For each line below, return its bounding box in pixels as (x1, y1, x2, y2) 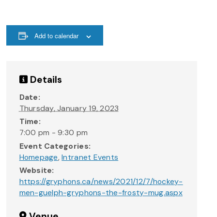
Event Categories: (19, 140, 91, 151)
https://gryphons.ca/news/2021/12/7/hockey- (19, 176, 183, 187)
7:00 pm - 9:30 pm (19, 127, 88, 138)
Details (27, 73, 62, 86)
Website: (19, 165, 54, 176)
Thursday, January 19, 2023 (19, 103, 119, 113)
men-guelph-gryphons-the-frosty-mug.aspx (19, 187, 183, 198)
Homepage (19, 152, 58, 162)
